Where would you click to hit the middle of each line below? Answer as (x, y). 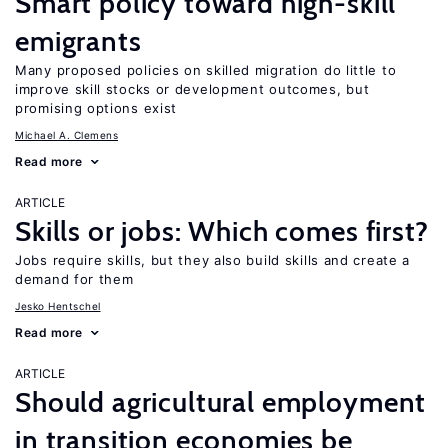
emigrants (78, 41)
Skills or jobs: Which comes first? (222, 231)
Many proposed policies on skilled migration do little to (206, 70)
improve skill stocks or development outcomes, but (192, 89)
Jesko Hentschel (58, 306)
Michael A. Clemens (66, 135)
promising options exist (96, 108)
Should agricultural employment (221, 402)
